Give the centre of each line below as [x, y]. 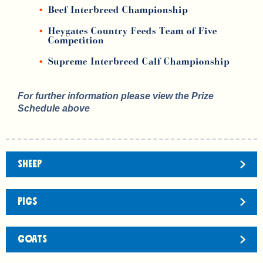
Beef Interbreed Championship [118, 11]
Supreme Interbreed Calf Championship [139, 62]
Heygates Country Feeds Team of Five [133, 32]
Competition [76, 41]
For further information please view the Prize [116, 96]
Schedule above [54, 108]
